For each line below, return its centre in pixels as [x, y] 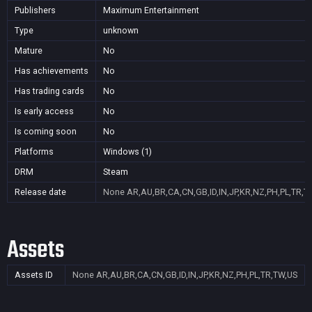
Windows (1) [127, 151]
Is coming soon [46, 131]
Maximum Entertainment [151, 10]
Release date [40, 192]
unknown [121, 30]
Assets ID [34, 275]
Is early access [44, 111]
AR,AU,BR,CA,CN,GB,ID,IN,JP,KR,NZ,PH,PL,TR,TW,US [197, 275]
